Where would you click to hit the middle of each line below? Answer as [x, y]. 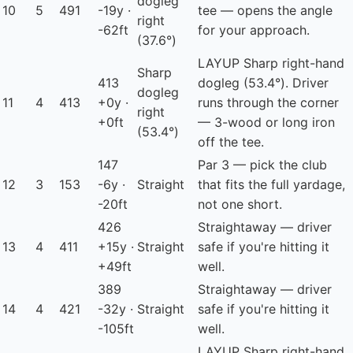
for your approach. [254, 30]
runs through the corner [268, 103]
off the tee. [231, 142]
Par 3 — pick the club [262, 165]
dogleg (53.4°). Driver [263, 83]
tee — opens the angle [265, 11]
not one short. [240, 204]
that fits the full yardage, [271, 185]
